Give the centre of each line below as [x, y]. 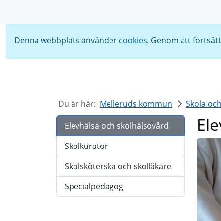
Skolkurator [86, 146]
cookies [133, 41]
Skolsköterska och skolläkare [118, 166]
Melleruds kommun [136, 104]
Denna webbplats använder [67, 41]
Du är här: [77, 104]
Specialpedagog [94, 186]
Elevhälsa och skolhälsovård [117, 126]
